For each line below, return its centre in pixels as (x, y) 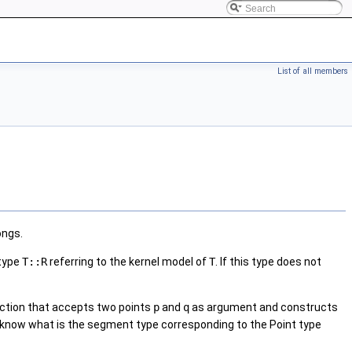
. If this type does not (268, 262)
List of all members (313, 71)
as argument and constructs (264, 308)
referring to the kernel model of (128, 262)
